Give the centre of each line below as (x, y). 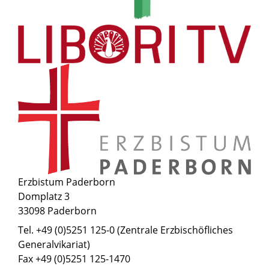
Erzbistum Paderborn (67, 182)
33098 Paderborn (57, 211)
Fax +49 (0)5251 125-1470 (74, 259)
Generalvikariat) (54, 245)
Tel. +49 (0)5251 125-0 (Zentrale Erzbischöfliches (125, 230)
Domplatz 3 (44, 197)
